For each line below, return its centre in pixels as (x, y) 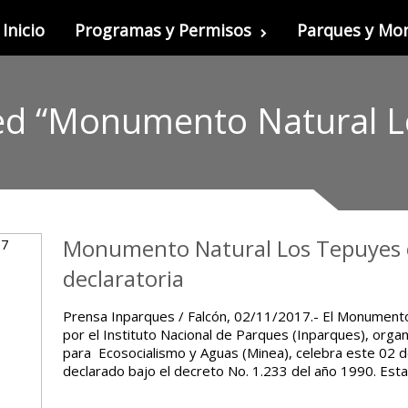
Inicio (24, 30)
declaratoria (124, 278)
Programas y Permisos (163, 30)
